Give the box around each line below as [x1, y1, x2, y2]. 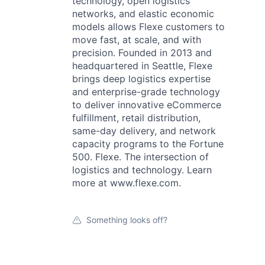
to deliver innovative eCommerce [72, 99, 221, 111]
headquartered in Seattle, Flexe [72, 60, 212, 72]
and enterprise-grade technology [72, 86, 220, 98]
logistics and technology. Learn [72, 164, 212, 176]
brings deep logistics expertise [72, 73, 211, 85]
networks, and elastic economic [72, 8, 214, 20]
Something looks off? [86, 215, 167, 225]
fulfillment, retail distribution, [72, 112, 201, 124]
